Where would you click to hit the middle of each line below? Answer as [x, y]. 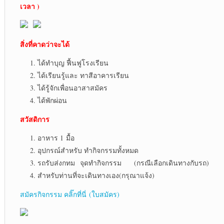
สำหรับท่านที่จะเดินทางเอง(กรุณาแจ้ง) [96, 175]
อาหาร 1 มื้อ [56, 138]
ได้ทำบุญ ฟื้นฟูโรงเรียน [73, 63]
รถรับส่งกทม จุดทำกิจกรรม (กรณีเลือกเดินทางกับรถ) [123, 163]
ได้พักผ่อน [52, 100]
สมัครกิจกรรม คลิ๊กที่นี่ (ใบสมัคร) [69, 194]
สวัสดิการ [34, 119]
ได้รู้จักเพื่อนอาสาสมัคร [72, 88]
